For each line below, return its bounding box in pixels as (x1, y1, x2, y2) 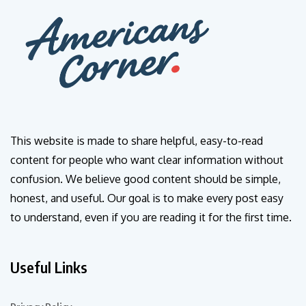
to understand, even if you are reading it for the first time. (10, 210, 292, 225)
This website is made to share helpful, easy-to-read (10, 134, 263, 148)
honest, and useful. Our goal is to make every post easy (10, 191, 283, 206)
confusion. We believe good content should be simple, (10, 172, 281, 186)
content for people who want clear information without (10, 153, 283, 167)
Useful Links (10, 258, 87, 277)
